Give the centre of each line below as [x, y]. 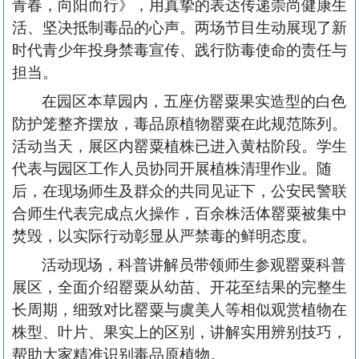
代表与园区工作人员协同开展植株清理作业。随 [172, 168]
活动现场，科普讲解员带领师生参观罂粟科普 [194, 264]
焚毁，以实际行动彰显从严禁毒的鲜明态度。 [164, 236]
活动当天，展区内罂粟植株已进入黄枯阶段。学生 [179, 146]
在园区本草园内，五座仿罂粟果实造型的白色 [194, 101]
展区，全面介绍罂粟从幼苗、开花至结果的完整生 [179, 287]
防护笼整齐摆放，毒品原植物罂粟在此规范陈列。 [179, 123]
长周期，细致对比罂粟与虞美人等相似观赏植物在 [179, 309]
